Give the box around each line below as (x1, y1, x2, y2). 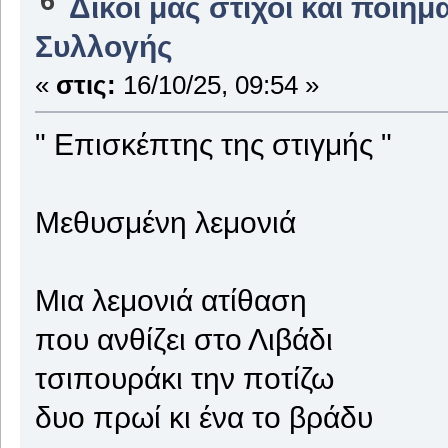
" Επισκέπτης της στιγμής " (34, 126, 392, 161)
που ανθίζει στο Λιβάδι (34, 321, 333, 356)
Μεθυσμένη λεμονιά (34, 204, 296, 239)
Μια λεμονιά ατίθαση (34, 282, 307, 317)
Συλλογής (34, 28, 173, 63)
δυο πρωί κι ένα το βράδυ (34, 399, 373, 434)
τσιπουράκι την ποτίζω (34, 360, 334, 395)
